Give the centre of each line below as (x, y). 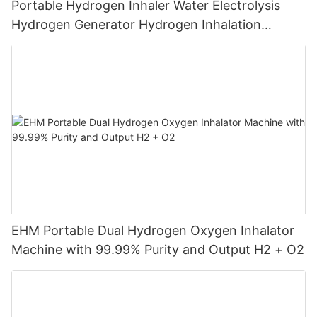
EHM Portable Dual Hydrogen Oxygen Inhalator (153, 231)
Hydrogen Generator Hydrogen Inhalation (136, 24)
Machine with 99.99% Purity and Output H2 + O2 (158, 250)
